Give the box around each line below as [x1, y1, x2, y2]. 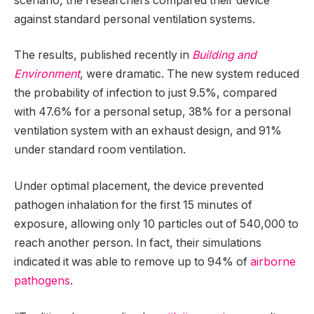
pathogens [14, 273, 70, 287]
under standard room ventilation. [14, 143, 186, 157]
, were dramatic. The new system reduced [80, 67, 299, 81]
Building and [192, 48, 257, 62]
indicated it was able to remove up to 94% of [14, 254, 250, 268]
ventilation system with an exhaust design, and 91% [14, 124, 282, 138]
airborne [250, 254, 296, 268]
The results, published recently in [14, 48, 192, 62]
